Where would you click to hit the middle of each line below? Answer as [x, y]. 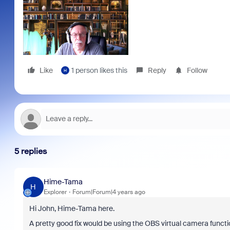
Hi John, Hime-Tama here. [72, 208]
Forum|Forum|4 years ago [109, 192]
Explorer [55, 192]
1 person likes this [99, 70]
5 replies [31, 151]
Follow [197, 70]
